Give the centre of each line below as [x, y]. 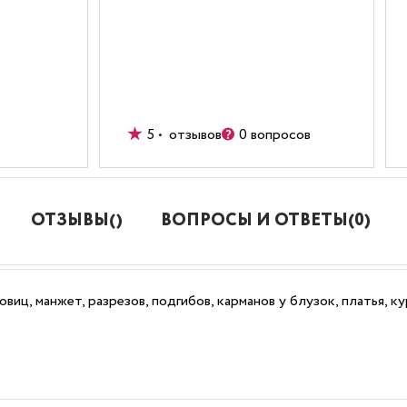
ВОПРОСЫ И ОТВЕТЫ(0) [266, 221]
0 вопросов [275, 135]
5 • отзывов [184, 135]
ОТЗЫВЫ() [77, 221]
